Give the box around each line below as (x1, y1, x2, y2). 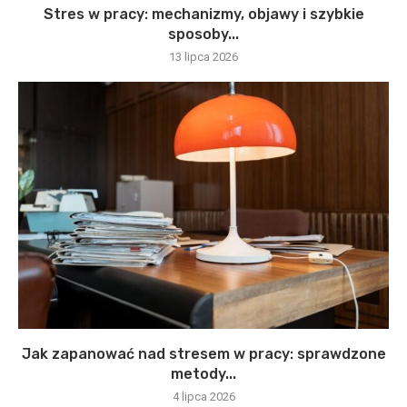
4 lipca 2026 (172, 389, 235, 403)
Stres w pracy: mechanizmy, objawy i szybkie (43, 5, 364, 23)
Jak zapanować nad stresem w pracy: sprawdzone (21, 344, 386, 362)
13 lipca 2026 (169, 49, 238, 64)
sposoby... (168, 25, 239, 43)
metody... (171, 364, 236, 382)
